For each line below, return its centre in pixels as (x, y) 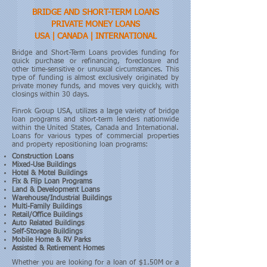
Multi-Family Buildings (47, 207)
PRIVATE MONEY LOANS (95, 24)
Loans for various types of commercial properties (95, 136)
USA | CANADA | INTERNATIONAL (95, 36)
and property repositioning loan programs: (81, 145)
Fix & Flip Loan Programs (53, 182)
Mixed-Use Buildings (44, 165)
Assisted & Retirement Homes (58, 249)
